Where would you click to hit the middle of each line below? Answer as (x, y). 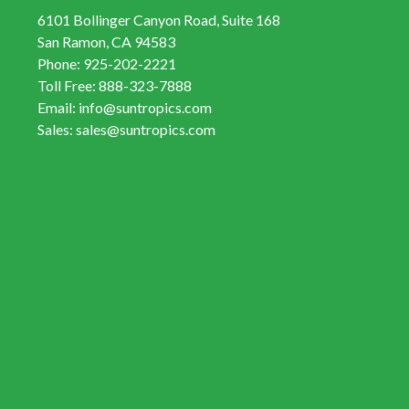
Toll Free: (68, 85)
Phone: (60, 63)
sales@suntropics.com (145, 129)
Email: (58, 107)
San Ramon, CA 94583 (106, 42)
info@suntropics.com (145, 107)
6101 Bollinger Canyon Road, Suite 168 (158, 20)
